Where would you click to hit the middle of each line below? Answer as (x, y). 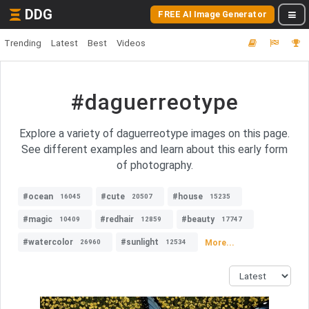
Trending (23, 43)
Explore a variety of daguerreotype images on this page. (154, 133)
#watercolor (48, 242)
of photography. (154, 165)
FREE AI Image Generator (212, 14)
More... (220, 242)
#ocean (38, 197)
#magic (38, 219)
